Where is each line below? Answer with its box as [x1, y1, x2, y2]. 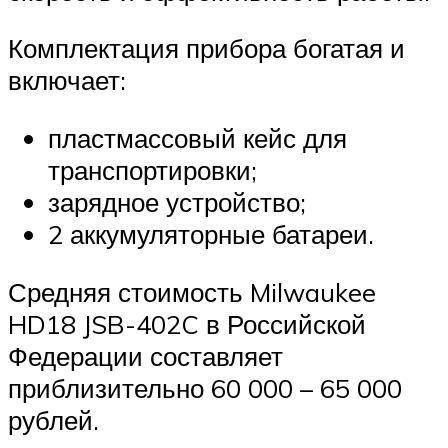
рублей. [8, 403, 99, 436]
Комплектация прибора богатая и [8, 32, 405, 65]
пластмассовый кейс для [48, 121, 347, 154]
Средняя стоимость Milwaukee [8, 275, 376, 308]
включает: [8, 64, 126, 97]
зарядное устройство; [48, 185, 306, 218]
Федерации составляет [8, 339, 283, 372]
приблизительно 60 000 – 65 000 [8, 371, 402, 404]
